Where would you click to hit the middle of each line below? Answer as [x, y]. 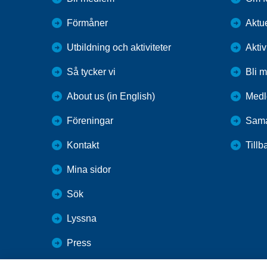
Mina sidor [89, 170]
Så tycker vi [91, 72]
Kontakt [83, 145]
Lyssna [82, 219]
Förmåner [87, 23]
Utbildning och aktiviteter [119, 48]
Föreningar [90, 121]
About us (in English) [111, 97]
